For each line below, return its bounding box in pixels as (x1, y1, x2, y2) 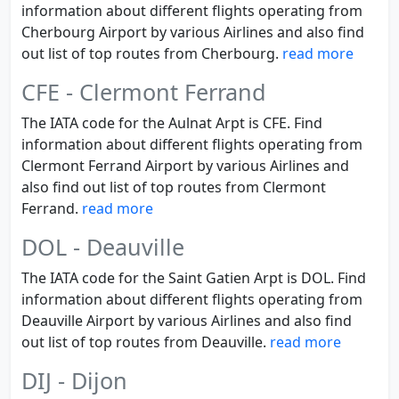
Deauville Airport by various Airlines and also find (21, 311, 352, 330)
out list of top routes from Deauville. (21, 332, 270, 352)
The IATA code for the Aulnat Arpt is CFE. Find (21, 113, 322, 133)
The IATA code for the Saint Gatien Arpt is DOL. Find (21, 268, 366, 288)
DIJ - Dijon (21, 365, 127, 395)
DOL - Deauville (21, 232, 184, 262)
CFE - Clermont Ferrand (21, 77, 266, 107)
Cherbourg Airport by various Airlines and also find (21, 22, 364, 42)
